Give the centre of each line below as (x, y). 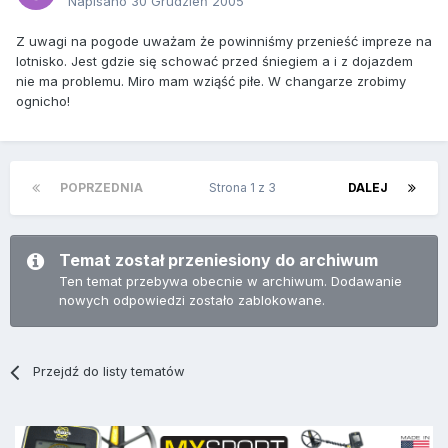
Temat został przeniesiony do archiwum (218, 260)
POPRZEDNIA (101, 188)
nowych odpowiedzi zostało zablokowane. (192, 300)
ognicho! (43, 101)
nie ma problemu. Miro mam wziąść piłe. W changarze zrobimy (211, 81)
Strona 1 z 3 (245, 188)
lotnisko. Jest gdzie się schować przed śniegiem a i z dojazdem (214, 61)
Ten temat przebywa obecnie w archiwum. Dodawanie (230, 281)
